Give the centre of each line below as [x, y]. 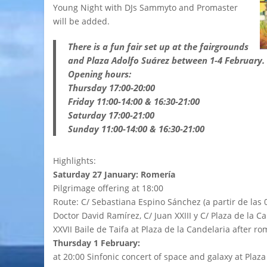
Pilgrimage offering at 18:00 [108, 188]
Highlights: [74, 160]
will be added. [81, 21]
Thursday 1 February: [98, 243]
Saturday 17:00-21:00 [111, 115]
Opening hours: [100, 74]
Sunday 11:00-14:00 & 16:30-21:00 [137, 128]
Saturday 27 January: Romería [114, 174]
